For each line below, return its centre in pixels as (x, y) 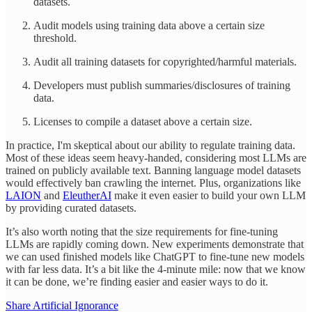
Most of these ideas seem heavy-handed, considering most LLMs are (156, 157)
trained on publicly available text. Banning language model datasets (153, 170)
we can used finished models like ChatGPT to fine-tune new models (155, 256)
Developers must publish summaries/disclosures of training (162, 85)
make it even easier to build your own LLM (209, 195)
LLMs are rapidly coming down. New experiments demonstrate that (155, 244)
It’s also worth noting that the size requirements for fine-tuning (142, 231)
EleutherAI (87, 195)
